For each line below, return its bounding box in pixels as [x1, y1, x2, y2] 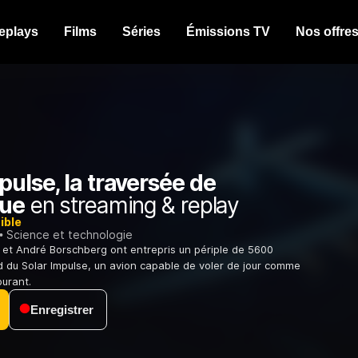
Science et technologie [6, 228, 133, 242]
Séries [122, 25, 161, 38]
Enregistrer [30, 303, 93, 317]
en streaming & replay [24, 192, 240, 220]
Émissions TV [186, 25, 270, 38]
